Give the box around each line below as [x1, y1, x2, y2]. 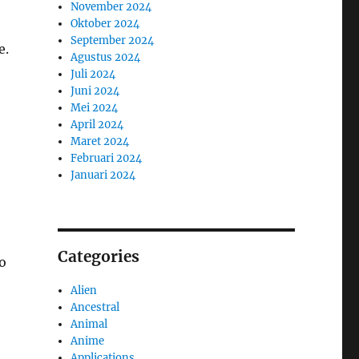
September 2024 [71, 33, 155, 47]
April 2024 [71, 117, 124, 131]
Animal [71, 317, 108, 331]
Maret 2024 [71, 134, 130, 148]
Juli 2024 [71, 67, 116, 81]
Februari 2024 [71, 151, 143, 165]
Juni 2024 [71, 83, 120, 98]
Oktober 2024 [71, 16, 140, 30]
